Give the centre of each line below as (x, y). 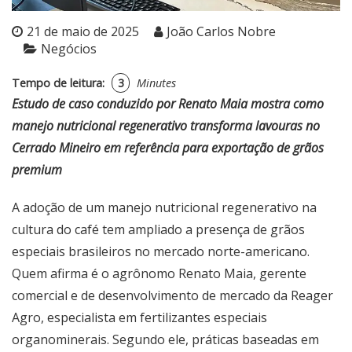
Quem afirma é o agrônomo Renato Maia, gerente (159, 274)
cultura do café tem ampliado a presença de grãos (158, 230)
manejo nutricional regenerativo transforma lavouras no (166, 126)
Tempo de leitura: (58, 83)
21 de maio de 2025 (83, 32)
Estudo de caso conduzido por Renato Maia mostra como (168, 104)
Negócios (69, 49)
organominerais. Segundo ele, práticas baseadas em (165, 340)
